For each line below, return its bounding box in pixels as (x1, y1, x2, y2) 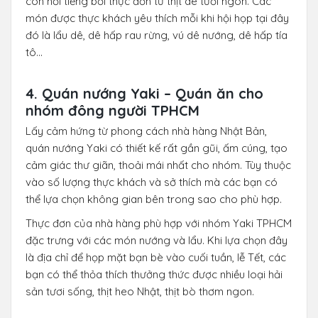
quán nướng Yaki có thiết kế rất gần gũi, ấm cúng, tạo (26, 141, 287, 155)
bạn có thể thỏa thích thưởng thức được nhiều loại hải (26, 267, 283, 281)
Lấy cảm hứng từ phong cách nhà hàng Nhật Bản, (26, 124, 267, 138)
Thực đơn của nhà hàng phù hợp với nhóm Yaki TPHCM (26, 216, 292, 230)
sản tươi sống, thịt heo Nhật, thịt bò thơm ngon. (26, 284, 254, 298)
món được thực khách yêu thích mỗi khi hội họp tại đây (26, 11, 289, 25)
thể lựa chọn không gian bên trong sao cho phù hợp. (26, 192, 285, 206)
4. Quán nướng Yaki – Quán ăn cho (26, 84, 263, 102)
